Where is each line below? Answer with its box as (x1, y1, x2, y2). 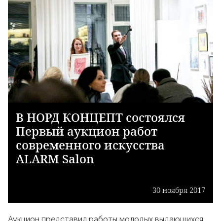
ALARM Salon (16, 150, 94, 167)
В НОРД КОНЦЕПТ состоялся (16, 109, 185, 125)
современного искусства (16, 137, 165, 153)
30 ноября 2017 (152, 185, 205, 195)
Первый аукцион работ (16, 123, 157, 139)
